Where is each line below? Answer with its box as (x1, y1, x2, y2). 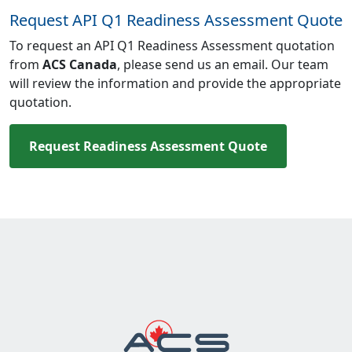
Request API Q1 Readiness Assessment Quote (9, 9, 343, 31)
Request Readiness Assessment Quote (29, 137, 267, 155)
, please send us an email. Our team (117, 56, 328, 73)
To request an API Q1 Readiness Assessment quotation (9, 37, 335, 54)
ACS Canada (42, 56, 117, 73)
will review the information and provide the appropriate (9, 75, 341, 92)
